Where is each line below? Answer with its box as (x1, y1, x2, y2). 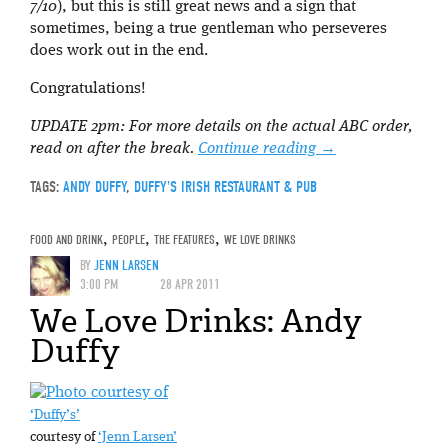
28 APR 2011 (160, 275, 220, 293)
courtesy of (30, 431, 98, 445)
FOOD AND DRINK (30, 231, 103, 247)
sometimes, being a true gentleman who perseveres (30, 20, 387, 37)
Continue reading (198, 140, 320, 157)
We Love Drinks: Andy (30, 299, 362, 342)
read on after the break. (30, 140, 198, 157)
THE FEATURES (154, 231, 215, 247)
